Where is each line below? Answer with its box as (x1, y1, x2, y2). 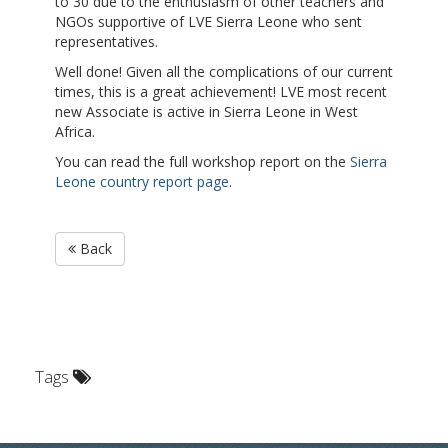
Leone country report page (55, 172, 229, 192)
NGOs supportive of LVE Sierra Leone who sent (55, 12, 362, 32)
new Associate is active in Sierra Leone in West (55, 102, 358, 122)
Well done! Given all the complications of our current (55, 62, 393, 82)
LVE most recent (280, 82, 387, 102)
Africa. (55, 122, 95, 142)
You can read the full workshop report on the (55, 152, 350, 172)
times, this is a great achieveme (55, 82, 260, 102)
